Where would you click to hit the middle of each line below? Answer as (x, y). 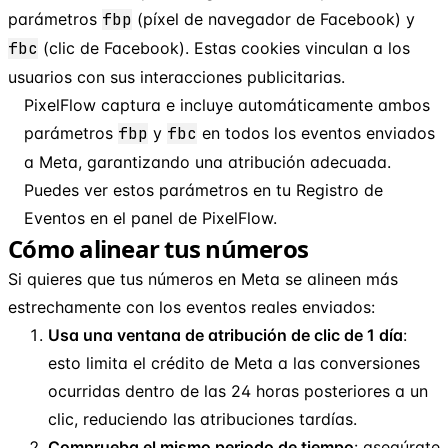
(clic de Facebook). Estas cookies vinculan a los (224, 47)
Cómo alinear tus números (158, 248)
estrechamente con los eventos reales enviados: (191, 306)
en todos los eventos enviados (316, 132)
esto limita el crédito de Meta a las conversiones (234, 362)
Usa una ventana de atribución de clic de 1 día (225, 334)
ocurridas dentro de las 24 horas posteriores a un (238, 390)
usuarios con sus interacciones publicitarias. (176, 76)
